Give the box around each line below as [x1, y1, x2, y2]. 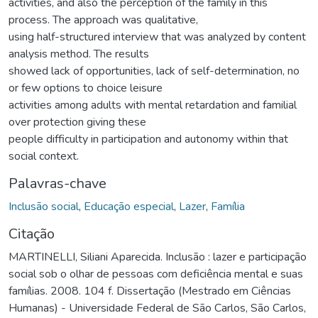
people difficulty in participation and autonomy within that [9, 131, 288, 147]
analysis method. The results [9, 45, 149, 62]
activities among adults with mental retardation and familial [9, 97, 297, 113]
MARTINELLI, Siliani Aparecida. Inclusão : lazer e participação [9, 248, 307, 265]
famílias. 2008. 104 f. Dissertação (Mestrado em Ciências [9, 283, 291, 299]
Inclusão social [9, 198, 79, 214]
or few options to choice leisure [9, 79, 163, 96]
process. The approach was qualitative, [9, 11, 198, 28]
